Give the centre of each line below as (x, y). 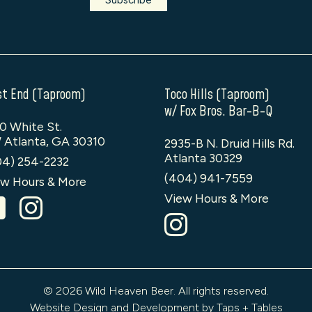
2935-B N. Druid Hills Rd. (229, 143)
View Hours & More (217, 198)
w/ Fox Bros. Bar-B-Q (219, 111)
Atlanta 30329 (203, 158)
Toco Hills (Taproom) (217, 95)
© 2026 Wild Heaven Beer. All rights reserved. (156, 291)
